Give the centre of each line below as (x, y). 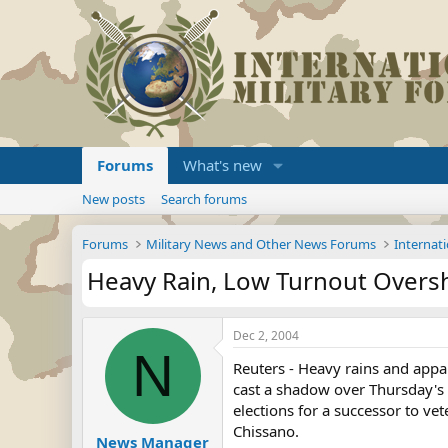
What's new (222, 165)
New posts (113, 199)
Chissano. (266, 431)
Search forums (204, 199)
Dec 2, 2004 (266, 335)
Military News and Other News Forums (261, 244)
